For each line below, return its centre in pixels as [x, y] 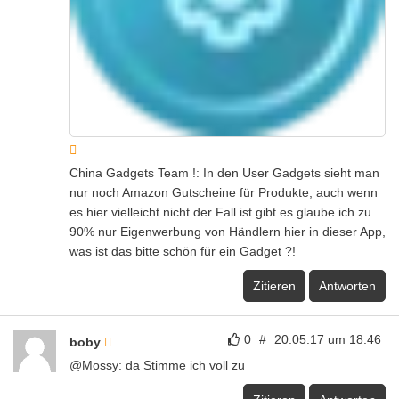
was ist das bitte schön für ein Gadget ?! [183, 251]
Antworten [347, 285]
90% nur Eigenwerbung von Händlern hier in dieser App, [228, 231]
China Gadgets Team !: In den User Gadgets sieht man [224, 172]
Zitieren [274, 285]
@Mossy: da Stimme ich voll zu [157, 365]
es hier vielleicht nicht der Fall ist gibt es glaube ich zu [220, 212]
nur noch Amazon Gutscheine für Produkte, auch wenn [224, 192]
